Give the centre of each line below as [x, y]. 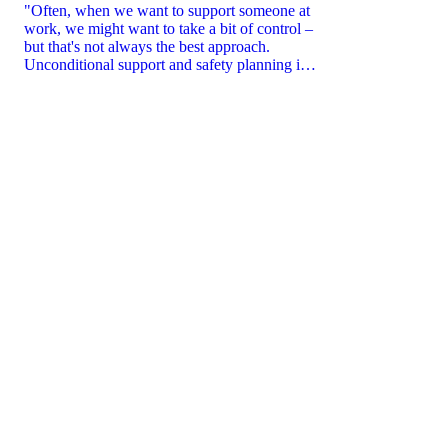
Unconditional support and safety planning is [165, 64]
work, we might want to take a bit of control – [168, 28]
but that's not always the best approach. [147, 46]
